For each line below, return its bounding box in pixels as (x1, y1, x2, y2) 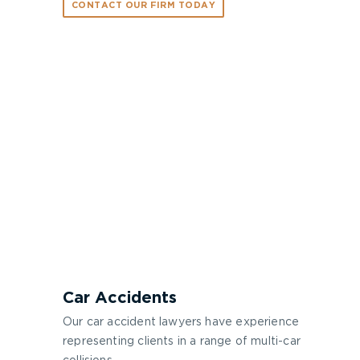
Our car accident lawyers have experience (63, 317, 300, 328)
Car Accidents (63, 290, 177, 306)
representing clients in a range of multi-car (63, 336, 301, 347)
